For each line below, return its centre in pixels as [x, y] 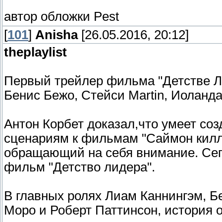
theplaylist [35, 52]
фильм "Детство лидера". [80, 167]
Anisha [56, 35]
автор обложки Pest [61, 17]
